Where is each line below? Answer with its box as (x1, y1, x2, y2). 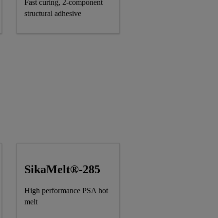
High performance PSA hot (24, 186, 108, 195)
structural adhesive (24, 9, 81, 18)
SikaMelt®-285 (24, 163, 100, 176)
